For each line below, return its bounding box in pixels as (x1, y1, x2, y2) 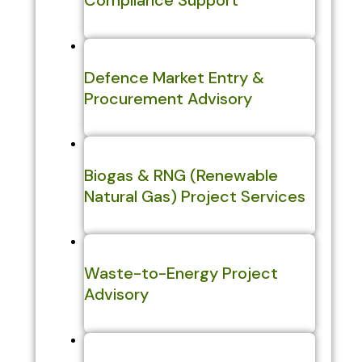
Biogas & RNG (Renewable (83, 164, 278, 186)
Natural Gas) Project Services (83, 185, 305, 207)
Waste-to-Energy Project (83, 263, 278, 284)
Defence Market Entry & (83, 66, 264, 88)
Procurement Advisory (83, 87, 252, 109)
